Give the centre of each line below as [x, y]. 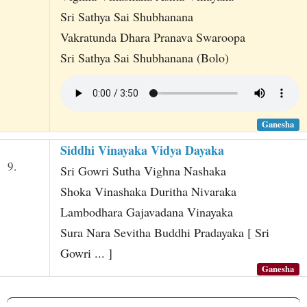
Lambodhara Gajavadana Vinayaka [146, 211]
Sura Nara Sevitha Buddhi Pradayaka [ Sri [164, 232]
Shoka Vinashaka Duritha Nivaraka [148, 191]
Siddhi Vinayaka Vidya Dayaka [142, 150]
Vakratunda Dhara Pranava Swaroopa [152, 37]
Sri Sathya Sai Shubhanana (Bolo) [144, 57]
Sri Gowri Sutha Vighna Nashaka [143, 170]
